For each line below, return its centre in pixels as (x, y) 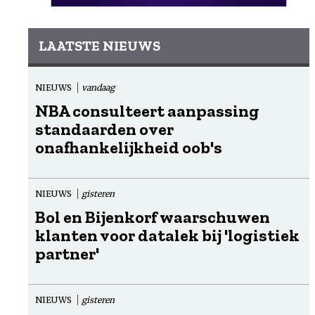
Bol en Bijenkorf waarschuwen (153, 217)
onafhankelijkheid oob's (129, 147)
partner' (67, 253)
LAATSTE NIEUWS (99, 46)
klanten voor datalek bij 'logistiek (167, 235)
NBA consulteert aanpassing (147, 111)
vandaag (98, 88)
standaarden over (104, 129)
